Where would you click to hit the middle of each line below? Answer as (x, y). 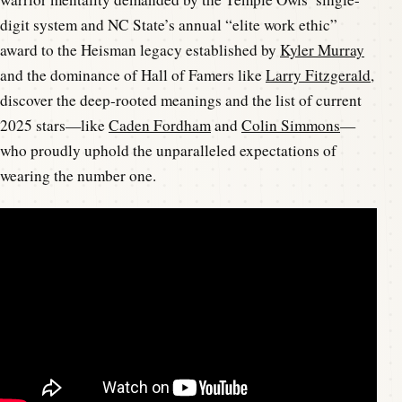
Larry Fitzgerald (318, 75)
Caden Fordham (160, 125)
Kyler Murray (322, 50)
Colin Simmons (291, 125)
